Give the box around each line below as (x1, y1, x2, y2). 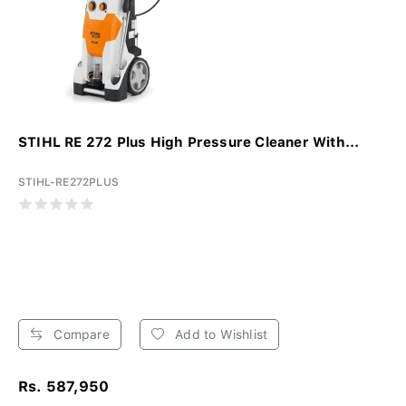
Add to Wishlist (171, 326, 268, 342)
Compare (50, 326, 110, 342)
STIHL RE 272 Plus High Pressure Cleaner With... (18, 133, 360, 150)
